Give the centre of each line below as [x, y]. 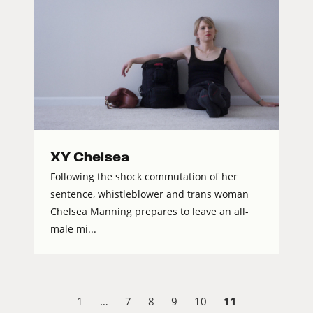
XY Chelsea [90, 157]
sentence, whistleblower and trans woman [150, 194]
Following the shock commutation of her [144, 177]
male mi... [73, 229]
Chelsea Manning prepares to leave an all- [150, 212]
